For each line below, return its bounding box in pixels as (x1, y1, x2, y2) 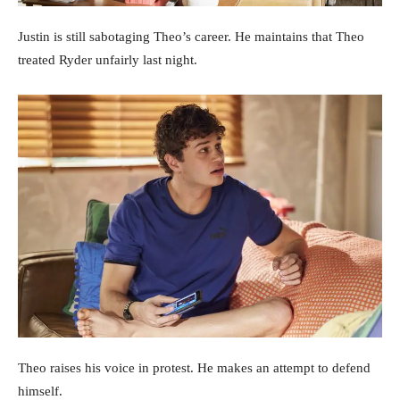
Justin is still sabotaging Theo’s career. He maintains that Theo (18, 29, 364, 44)
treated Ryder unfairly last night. (18, 52, 197, 67)
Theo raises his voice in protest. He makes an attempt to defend (18, 360, 371, 375)
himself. (18, 383, 62, 398)
